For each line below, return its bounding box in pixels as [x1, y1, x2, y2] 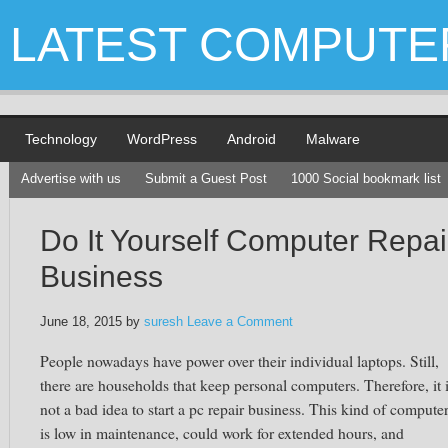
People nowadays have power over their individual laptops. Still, [40, 350, 439, 371]
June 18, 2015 [40, 315, 122, 329]
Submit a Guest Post [145, 171, 267, 186]
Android [227, 131, 276, 147]
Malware [306, 131, 360, 147]
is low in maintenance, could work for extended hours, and [40, 422, 404, 443]
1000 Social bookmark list [291, 171, 441, 186]
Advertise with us [21, 171, 121, 186]
